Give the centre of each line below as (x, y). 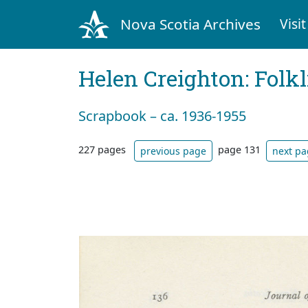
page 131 (239, 150)
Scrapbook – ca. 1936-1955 (162, 115)
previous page (173, 151)
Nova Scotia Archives (190, 24)
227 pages (103, 150)
